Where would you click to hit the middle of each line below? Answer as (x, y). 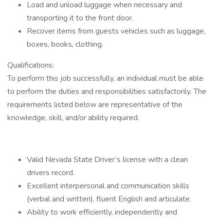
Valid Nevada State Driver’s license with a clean (107, 160)
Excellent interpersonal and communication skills (108, 186)
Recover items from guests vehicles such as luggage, (116, 31)
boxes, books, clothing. (65, 44)
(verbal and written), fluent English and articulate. (109, 199)
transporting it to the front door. (80, 18)
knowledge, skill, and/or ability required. (73, 118)
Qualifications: (31, 65)
